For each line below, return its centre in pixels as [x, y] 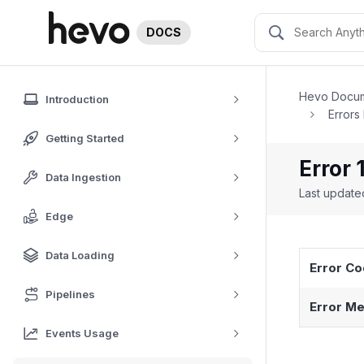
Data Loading [80, 255]
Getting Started [85, 138]
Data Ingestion [83, 177]
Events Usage [82, 333]
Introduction [77, 99]
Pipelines [70, 294]
